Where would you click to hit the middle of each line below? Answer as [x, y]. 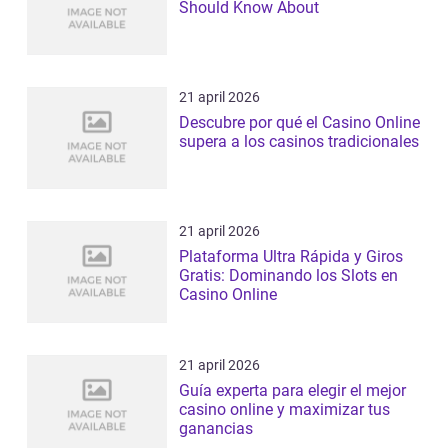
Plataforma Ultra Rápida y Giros [291, 256]
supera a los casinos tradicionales [299, 141]
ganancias [216, 428]
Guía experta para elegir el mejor [292, 390]
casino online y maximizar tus [284, 409]
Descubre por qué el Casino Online [299, 122]
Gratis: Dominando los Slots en [288, 275]
